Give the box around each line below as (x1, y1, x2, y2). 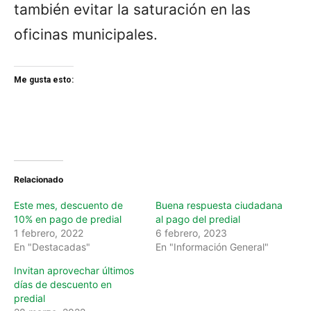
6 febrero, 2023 (155, 226, 227, 239)
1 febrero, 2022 (14, 226, 83, 239)
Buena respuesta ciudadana (155, 199, 283, 211)
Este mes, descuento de (14, 199, 123, 211)
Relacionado (14, 174, 63, 185)
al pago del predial (155, 212, 240, 225)
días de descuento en (14, 278, 112, 290)
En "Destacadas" (14, 240, 90, 253)
